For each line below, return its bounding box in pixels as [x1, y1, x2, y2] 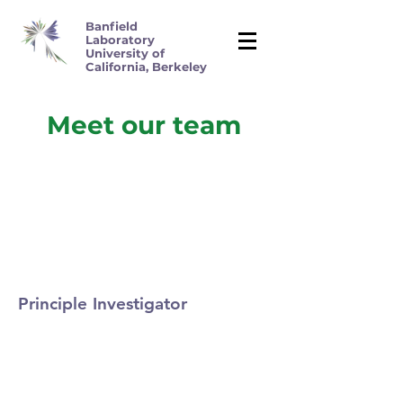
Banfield [85, 19, 138, 33]
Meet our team [47, 110, 241, 140]
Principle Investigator [18, 293, 187, 314]
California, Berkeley [85, 59, 207, 74]
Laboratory [85, 32, 155, 47]
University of [85, 46, 165, 60]
